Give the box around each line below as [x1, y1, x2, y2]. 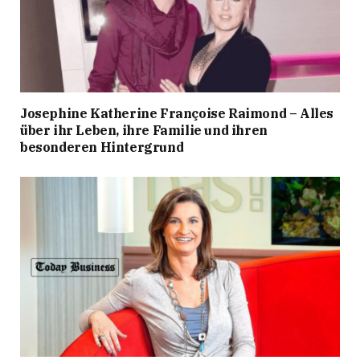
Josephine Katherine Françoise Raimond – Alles [20, 105, 334, 122]
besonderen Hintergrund [20, 139, 184, 156]
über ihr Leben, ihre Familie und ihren [20, 122, 268, 139]
